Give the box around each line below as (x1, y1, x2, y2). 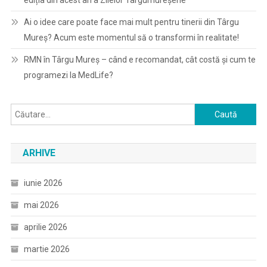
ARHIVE (22, 147, 55, 159)
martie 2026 (23, 244, 70, 254)
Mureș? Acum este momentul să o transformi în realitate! (23, 33, 239, 42)
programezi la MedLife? (23, 70, 113, 80)
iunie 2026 (23, 178, 63, 188)
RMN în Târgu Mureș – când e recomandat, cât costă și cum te (23, 55, 256, 64)
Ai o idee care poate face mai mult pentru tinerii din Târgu (23, 17, 239, 27)
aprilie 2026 (23, 222, 67, 232)
